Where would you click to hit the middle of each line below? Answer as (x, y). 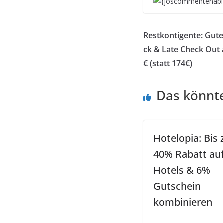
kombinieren (183, 202)
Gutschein (177, 186)
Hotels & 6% (182, 170)
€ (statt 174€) (168, 63)
